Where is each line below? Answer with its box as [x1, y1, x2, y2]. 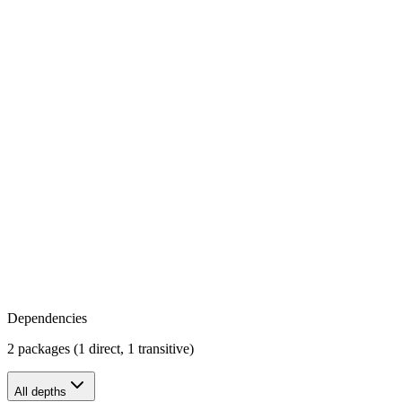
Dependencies [7, 310, 87, 326]
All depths [14, 384, 66, 398]
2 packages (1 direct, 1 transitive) [7, 340, 194, 356]
